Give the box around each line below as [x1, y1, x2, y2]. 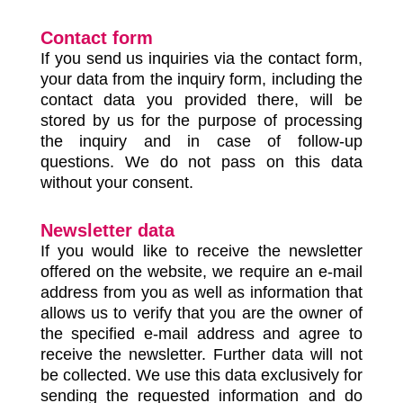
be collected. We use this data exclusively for [40, 366, 363, 384]
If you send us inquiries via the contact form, [40, 49, 363, 67]
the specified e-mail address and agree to [40, 325, 363, 343]
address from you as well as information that [40, 283, 363, 301]
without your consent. [40, 174, 193, 192]
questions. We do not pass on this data [40, 153, 363, 171]
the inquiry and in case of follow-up [40, 132, 363, 150]
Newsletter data [40, 220, 175, 240]
